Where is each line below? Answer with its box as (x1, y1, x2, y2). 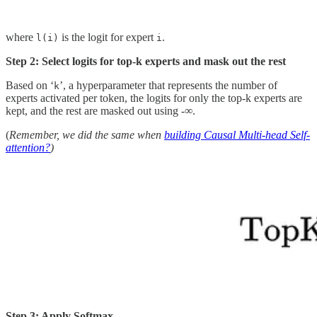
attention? (6, 141, 50, 154)
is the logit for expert (59, 30, 156, 43)
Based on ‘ (6, 79, 54, 91)
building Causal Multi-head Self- (164, 128, 310, 141)
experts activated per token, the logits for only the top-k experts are (6, 91, 302, 104)
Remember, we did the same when (9, 128, 164, 141)
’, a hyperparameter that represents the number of (59, 79, 277, 91)
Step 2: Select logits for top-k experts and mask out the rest (6, 54, 286, 67)
